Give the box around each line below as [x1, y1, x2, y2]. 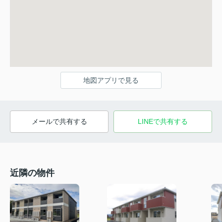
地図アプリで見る [83, 76, 139, 85]
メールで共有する [31, 117, 87, 126]
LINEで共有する [138, 117, 188, 126]
